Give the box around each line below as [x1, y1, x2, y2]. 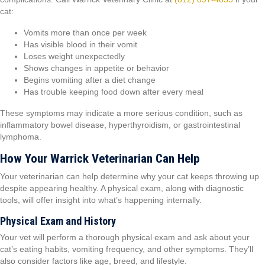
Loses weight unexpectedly [24, 51, 125, 61]
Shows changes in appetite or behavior [24, 63, 169, 73]
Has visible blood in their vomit [24, 40, 137, 49]
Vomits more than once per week [24, 28, 147, 37]
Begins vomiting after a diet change [24, 75, 156, 85]
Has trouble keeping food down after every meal [24, 87, 203, 96]
